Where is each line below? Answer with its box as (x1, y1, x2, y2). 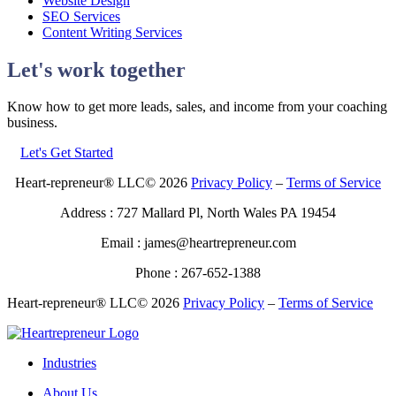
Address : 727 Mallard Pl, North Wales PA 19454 (60, 205, 336, 221)
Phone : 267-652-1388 (135, 265, 261, 281)
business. (7, 115, 57, 131)
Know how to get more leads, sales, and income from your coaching (7, 99, 387, 115)
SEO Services (42, 8, 120, 24)
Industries (42, 355, 96, 371)
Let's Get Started (20, 145, 113, 161)
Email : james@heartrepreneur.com (100, 235, 296, 251)
